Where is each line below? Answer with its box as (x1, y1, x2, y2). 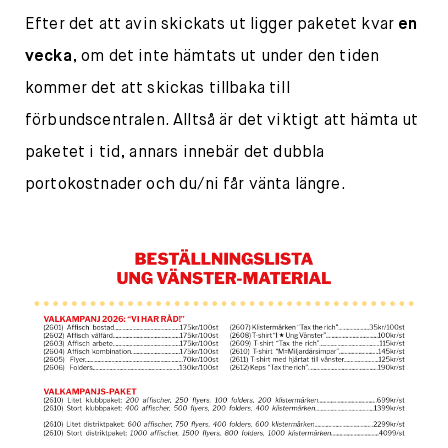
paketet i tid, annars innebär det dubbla (25, 145, 325, 161)
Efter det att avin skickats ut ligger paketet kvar (25, 17, 399, 33)
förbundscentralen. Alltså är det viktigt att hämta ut (25, 113, 419, 129)
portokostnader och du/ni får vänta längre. (25, 177, 346, 193)
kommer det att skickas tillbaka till (25, 81, 290, 97)
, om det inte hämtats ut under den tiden (71, 49, 380, 65)
